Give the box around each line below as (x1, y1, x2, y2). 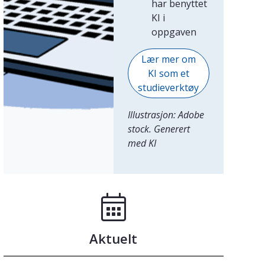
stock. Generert (127, 122, 190, 135)
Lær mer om (141, 52, 196, 66)
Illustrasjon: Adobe (127, 108, 204, 121)
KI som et (147, 66, 189, 80)
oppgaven (151, 25, 199, 38)
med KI (127, 136, 156, 150)
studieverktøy (138, 80, 199, 94)
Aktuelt (89, 229, 138, 247)
